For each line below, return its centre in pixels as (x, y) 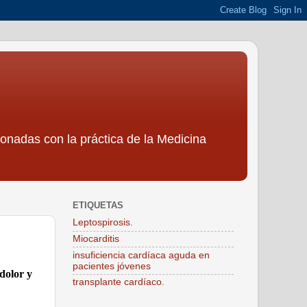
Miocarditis (96, 238)
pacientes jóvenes (112, 266)
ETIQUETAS (98, 206)
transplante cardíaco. (119, 282)
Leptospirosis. (103, 223)
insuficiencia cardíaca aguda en (141, 255)
